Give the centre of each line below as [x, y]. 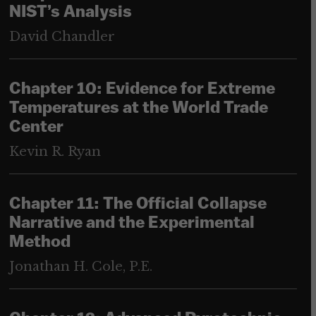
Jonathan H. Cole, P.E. [80, 267]
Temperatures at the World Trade [138, 109]
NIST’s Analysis [70, 13]
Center [36, 128]
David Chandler [62, 37]
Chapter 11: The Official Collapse [138, 205]
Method [39, 243]
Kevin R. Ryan [55, 152]
